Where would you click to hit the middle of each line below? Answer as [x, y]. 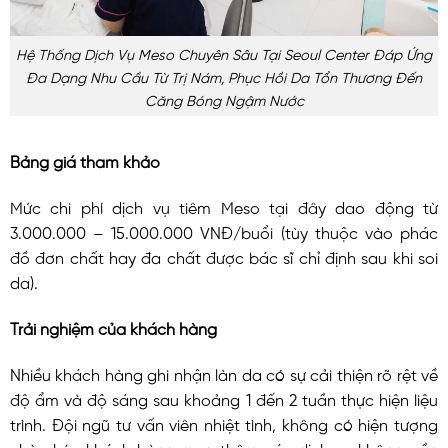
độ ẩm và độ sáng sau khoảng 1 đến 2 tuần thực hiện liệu [224, 397]
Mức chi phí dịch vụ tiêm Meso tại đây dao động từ [224, 206]
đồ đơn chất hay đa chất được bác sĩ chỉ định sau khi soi [224, 256]
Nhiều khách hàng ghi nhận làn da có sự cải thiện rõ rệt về [224, 372]
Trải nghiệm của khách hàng [113, 326]
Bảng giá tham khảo [85, 160]
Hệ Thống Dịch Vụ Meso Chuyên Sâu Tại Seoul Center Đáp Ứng [224, 52]
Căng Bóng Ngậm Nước [224, 98]
